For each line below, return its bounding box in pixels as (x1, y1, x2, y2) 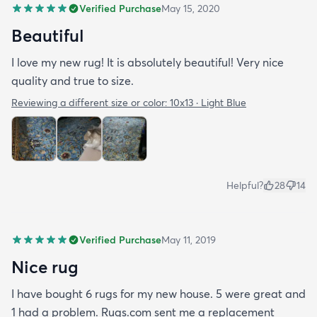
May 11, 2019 (161, 233, 216, 246)
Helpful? (226, 178, 263, 192)
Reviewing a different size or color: (11, 96, 170, 109)
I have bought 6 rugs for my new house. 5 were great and (11, 286, 306, 301)
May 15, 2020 (161, 1, 220, 15)
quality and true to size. (11, 73, 134, 88)
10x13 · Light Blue (170, 96, 246, 109)
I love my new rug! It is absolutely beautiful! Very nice (11, 54, 284, 69)
